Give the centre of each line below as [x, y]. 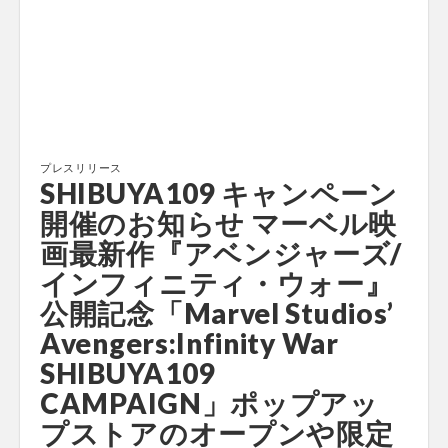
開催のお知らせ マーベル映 [219, 223]
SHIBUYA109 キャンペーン [219, 193]
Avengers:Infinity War [189, 343]
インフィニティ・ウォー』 [217, 283]
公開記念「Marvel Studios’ [217, 313]
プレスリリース [81, 167]
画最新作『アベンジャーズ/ [221, 253]
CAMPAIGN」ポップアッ [209, 403]
